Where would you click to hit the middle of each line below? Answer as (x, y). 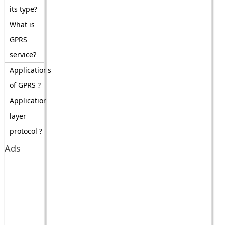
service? (23, 54)
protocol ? (26, 131)
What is (22, 24)
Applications (30, 70)
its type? (23, 9)
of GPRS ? (25, 85)
